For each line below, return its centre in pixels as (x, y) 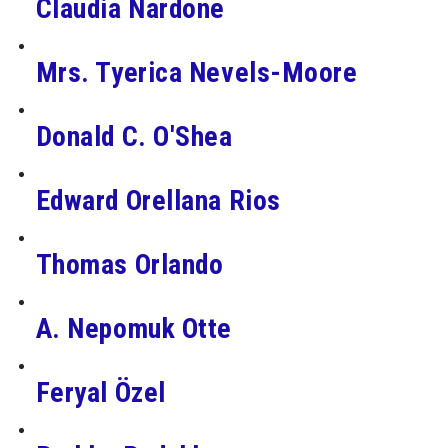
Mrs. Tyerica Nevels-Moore (196, 72)
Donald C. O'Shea (134, 136)
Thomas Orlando (129, 264)
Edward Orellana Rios (158, 200)
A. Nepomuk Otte (133, 328)
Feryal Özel (100, 392)
